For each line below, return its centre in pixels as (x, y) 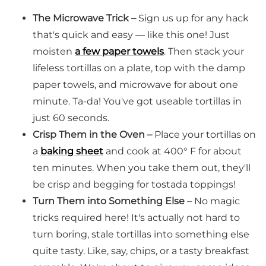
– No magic (213, 201)
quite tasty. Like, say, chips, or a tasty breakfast (141, 251)
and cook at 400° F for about (172, 151)
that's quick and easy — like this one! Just (131, 35)
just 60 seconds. (71, 118)
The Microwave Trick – (84, 18)
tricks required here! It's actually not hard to (136, 218)
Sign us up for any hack (192, 18)
